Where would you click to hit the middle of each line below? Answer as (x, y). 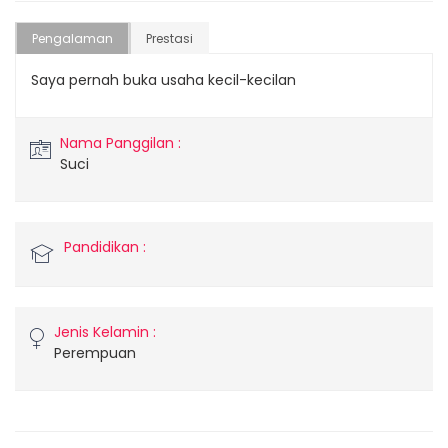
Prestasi (169, 38)
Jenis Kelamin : (105, 332)
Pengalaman (72, 38)
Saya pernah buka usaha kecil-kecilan (163, 80)
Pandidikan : (105, 247)
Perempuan (95, 353)
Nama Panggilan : (120, 143)
